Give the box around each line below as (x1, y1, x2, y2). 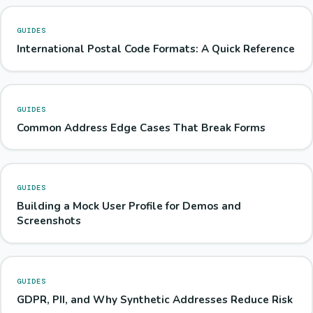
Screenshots (16, 214, 81, 228)
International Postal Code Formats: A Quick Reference (16, 42, 295, 56)
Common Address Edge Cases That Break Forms (16, 120, 265, 135)
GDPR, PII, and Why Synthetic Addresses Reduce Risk (16, 292, 293, 307)
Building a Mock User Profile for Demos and (16, 199, 241, 214)
